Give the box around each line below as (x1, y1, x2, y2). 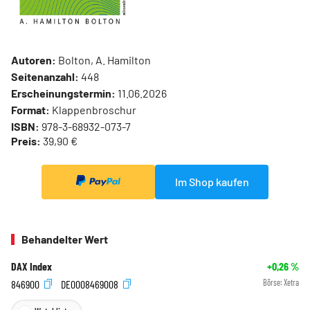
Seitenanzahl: (11, 70, 79, 84)
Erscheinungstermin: (11, 86, 116, 100)
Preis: (11, 134, 41, 148)
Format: (11, 103, 50, 117)
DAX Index (11, 259, 52, 273)
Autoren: (11, 53, 56, 67)
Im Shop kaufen (174, 175, 249, 189)
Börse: (263, 277, 284, 288)
